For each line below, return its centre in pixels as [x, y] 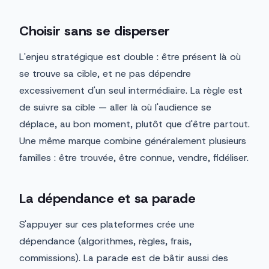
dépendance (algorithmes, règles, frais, [105, 241]
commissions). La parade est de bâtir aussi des [124, 258]
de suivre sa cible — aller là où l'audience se [115, 107]
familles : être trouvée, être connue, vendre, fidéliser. [134, 158]
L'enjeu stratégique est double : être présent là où [130, 57]
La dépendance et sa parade [107, 199]
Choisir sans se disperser [95, 31]
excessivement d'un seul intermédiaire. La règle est [131, 91]
